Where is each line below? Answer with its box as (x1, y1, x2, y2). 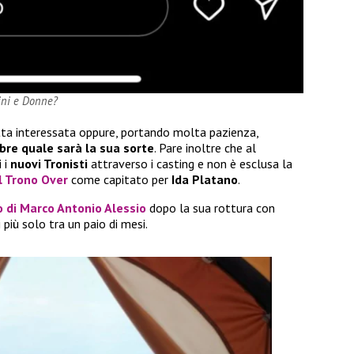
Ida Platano (171, 171, 238, 187)
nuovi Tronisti (10, 155, 88, 171)
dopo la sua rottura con (146, 199, 275, 216)
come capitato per (68, 171, 171, 187)
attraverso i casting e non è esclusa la (88, 155, 292, 171)
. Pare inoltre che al (154, 139, 256, 156)
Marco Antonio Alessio (20, 199, 146, 216)
